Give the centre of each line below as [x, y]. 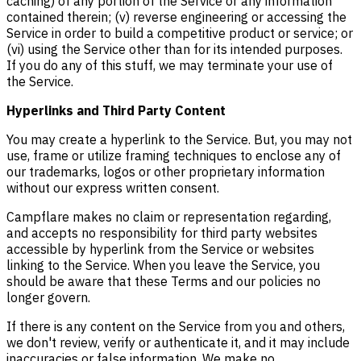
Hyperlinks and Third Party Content [116, 110]
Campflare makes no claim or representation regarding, [169, 217]
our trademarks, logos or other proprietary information [166, 172]
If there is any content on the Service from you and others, [176, 326]
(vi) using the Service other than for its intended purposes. [174, 49]
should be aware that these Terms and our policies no [164, 281]
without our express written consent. [113, 188]
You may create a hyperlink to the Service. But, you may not [179, 139]
